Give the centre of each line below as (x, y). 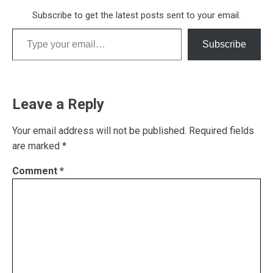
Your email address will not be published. (99, 130)
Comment (36, 171)
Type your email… (26, 27)
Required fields (222, 130)
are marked (37, 146)
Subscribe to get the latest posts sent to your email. (136, 15)
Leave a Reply (58, 104)
